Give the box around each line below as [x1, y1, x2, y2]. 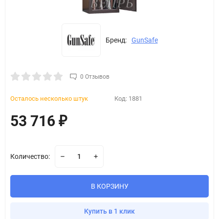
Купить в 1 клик [84, 207, 135, 216]
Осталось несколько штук [10, 95, 88, 103]
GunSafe [131, 36, 158, 44]
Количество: [10, 153, 50, 161]
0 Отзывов [80, 73, 109, 81]
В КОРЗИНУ [90, 182, 129, 191]
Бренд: [105, 36, 127, 44]
